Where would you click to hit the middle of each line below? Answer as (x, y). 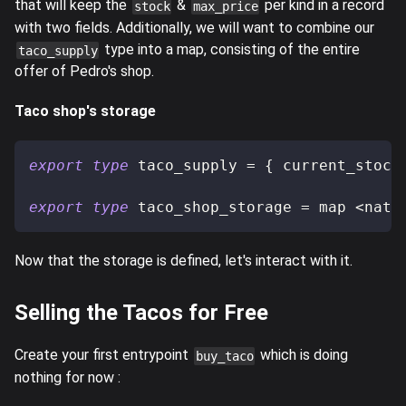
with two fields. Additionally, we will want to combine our (194, 27)
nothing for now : (68, 378)
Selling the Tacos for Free (141, 313)
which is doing (303, 355)
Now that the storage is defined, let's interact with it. (184, 261)
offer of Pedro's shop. (84, 72)
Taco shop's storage (85, 111)
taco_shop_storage (215, 208)
